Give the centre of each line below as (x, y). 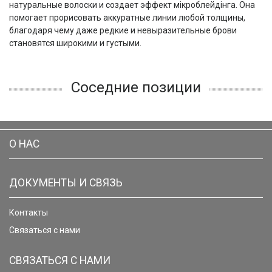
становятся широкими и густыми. (75, 43)
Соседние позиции (136, 87)
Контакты (29, 212)
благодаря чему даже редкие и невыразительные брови (123, 30)
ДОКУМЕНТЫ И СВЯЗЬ (66, 183)
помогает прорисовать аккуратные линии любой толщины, (127, 18)
